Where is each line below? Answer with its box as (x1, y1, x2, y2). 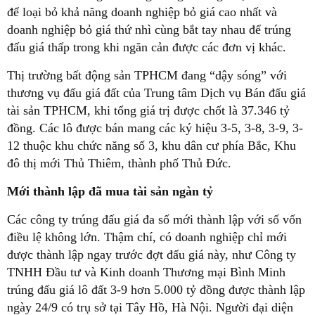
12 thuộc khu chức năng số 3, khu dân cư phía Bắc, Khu (7, 139, 296, 153)
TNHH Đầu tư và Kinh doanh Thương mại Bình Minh (7, 265, 285, 280)
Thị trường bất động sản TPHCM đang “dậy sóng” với (7, 68, 287, 83)
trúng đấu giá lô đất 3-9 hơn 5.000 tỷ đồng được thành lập (7, 283, 305, 297)
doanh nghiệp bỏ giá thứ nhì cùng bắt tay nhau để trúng (7, 22, 291, 37)
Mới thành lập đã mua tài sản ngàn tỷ (7, 184, 213, 199)
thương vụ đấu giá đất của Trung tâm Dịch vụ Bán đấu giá (7, 86, 306, 101)
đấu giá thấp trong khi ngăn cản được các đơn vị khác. (7, 40, 286, 55)
